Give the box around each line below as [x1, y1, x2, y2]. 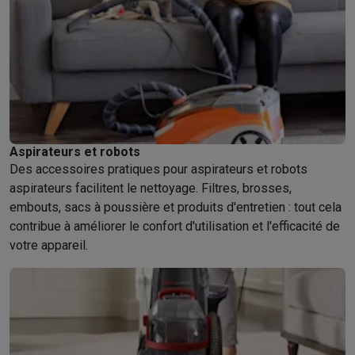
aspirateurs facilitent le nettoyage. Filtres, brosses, [10, 181, 292, 196]
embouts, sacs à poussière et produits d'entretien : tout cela [10, 200, 342, 215]
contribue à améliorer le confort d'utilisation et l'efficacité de [10, 219, 340, 234]
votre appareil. [10, 238, 88, 253]
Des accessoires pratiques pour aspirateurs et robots [10, 162, 307, 177]
